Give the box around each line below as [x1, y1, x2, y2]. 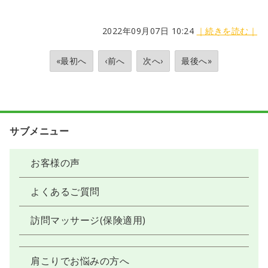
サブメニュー [10, 124, 69, 138]
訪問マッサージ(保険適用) [31, 213, 146, 227]
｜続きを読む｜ [196, 25, 258, 36]
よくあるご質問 [31, 184, 100, 198]
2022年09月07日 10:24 [102, 25, 197, 36]
